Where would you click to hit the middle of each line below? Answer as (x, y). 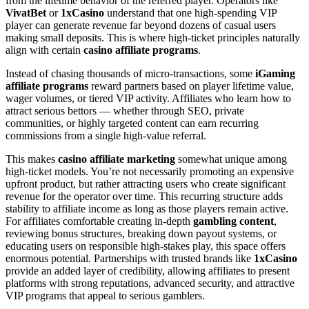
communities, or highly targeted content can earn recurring (132, 123)
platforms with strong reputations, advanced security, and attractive (150, 283)
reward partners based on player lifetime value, (191, 86)
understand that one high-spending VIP (190, 13)
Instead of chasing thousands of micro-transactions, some (130, 74)
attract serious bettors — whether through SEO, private (125, 111)
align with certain (44, 50)
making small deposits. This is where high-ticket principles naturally (153, 38)
